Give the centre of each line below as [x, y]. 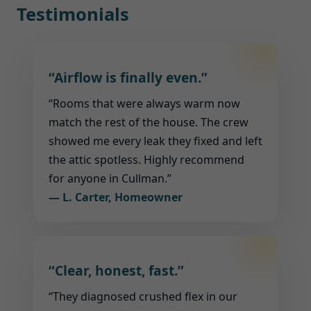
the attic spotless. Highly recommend [146, 160]
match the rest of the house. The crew [149, 122]
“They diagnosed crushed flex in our [143, 296]
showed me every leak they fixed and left [155, 141]
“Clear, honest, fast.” [116, 270]
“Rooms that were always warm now [144, 103]
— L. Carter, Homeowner [116, 197]
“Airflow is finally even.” [128, 77]
